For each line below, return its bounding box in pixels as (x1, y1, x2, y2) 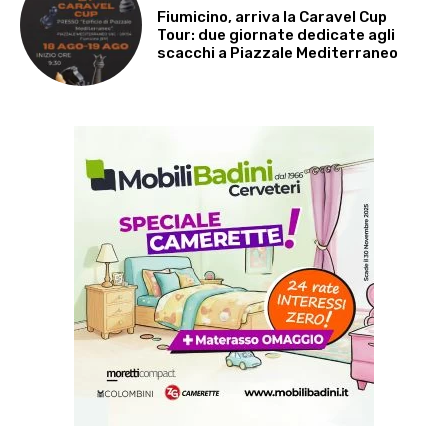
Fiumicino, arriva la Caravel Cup (157, 7, 388, 26)
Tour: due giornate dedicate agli (157, 25, 396, 44)
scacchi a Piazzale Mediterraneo (157, 43, 399, 62)
